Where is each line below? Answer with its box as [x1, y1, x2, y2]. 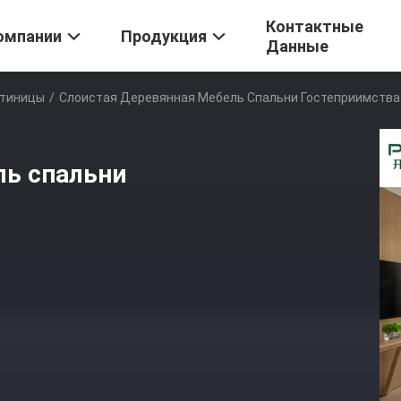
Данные [266, 37, 328, 56]
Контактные [266, 17, 363, 37]
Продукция [121, 27, 207, 47]
